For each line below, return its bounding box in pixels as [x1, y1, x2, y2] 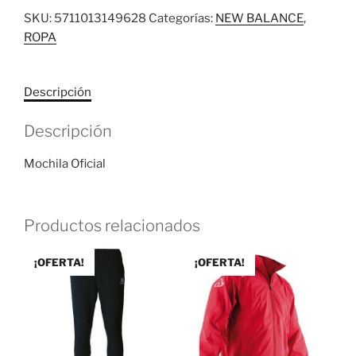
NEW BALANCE [215, 11, 304, 25]
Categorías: [149, 11, 215, 25]
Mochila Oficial [24, 156, 106, 171]
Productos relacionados [24, 216, 200, 235]
